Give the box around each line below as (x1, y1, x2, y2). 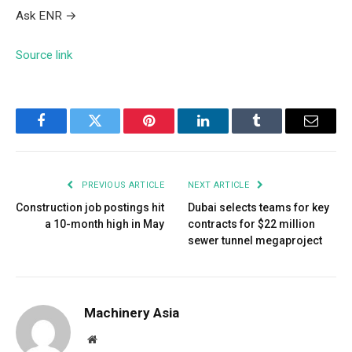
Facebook (39, 125, 95, 140)
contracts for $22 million (188, 217, 315, 230)
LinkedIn (201, 125, 254, 140)
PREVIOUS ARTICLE (79, 179, 164, 190)
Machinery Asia (84, 304, 179, 321)
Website (96, 332, 131, 344)
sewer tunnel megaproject (188, 233, 322, 247)
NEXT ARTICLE (188, 179, 252, 190)
